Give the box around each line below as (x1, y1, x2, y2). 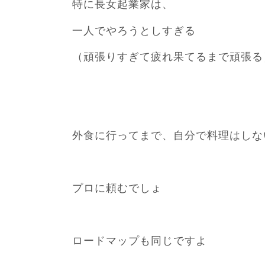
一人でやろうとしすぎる (72, 24, 196, 37)
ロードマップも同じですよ (72, 234, 207, 247)
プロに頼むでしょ (72, 182, 162, 194)
